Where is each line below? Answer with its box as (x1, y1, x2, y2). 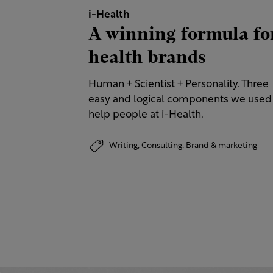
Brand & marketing (186, 141, 257, 150)
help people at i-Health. (88, 110, 204, 121)
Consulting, (141, 141, 186, 150)
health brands (88, 45, 206, 70)
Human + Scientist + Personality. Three (88, 79, 269, 90)
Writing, (109, 141, 141, 150)
